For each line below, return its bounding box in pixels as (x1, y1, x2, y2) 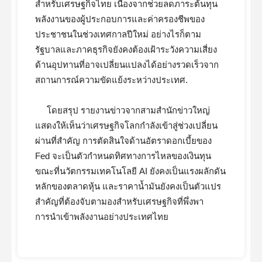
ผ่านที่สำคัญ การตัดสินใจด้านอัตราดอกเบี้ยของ (35, 136, 212, 146)
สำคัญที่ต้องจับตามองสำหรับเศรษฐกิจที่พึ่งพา (35, 196, 204, 206)
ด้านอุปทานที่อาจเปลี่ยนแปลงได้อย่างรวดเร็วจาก (35, 60, 219, 70)
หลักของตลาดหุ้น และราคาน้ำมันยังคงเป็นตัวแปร (35, 181, 221, 191)
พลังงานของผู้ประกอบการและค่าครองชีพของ (35, 14, 205, 24)
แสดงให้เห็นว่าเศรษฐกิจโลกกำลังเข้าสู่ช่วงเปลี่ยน (35, 120, 218, 130)
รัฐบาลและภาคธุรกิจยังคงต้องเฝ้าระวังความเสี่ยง (35, 44, 217, 54)
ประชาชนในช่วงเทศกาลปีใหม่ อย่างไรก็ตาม (35, 29, 201, 39)
